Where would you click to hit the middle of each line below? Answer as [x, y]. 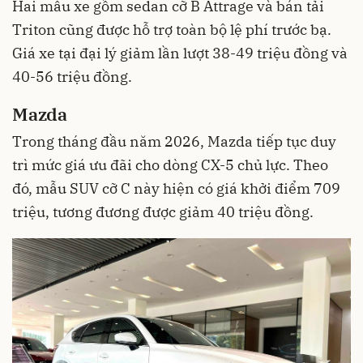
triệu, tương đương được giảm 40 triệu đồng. [163, 212]
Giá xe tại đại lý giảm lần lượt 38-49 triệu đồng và [180, 53]
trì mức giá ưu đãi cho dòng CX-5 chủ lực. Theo [170, 165]
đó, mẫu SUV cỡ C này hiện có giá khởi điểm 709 [176, 189]
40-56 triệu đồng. [72, 76]
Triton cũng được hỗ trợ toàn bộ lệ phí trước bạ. [172, 29]
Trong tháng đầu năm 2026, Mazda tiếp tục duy [174, 142]
